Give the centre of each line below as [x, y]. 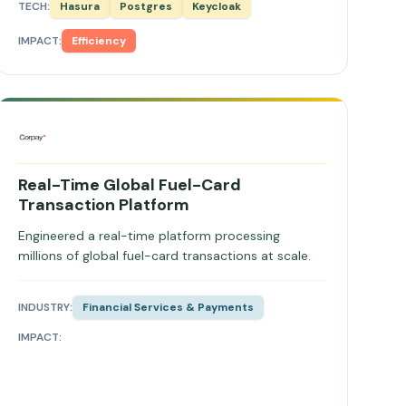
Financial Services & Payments [168, 307]
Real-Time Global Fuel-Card [129, 185]
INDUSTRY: [45, 307]
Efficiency [98, 41]
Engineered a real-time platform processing [149, 236]
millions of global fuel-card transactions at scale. [164, 256]
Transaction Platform [103, 205]
